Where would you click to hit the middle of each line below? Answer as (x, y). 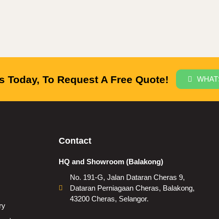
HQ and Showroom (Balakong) (111, 162)
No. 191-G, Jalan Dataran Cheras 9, (127, 177)
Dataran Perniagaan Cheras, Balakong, (132, 188)
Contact (75, 141)
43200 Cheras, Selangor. (109, 199)
